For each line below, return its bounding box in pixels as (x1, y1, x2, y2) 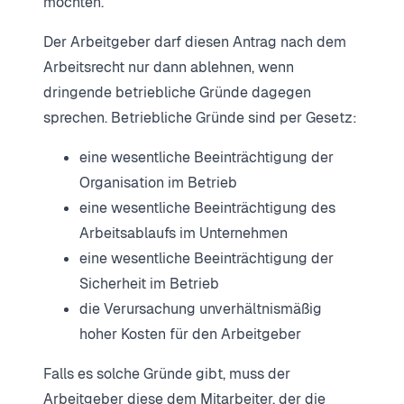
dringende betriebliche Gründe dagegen (43, 83, 311, 103)
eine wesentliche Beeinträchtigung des (79, 198, 335, 218)
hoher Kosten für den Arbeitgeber (79, 325, 301, 344)
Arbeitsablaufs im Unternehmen (79, 224, 288, 243)
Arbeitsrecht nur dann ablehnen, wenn (43, 58, 294, 78)
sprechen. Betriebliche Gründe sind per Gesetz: (43, 108, 357, 128)
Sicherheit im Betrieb (79, 274, 219, 294)
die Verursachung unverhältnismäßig (79, 299, 322, 319)
